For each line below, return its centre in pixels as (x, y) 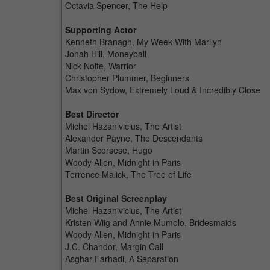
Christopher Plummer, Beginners (127, 78)
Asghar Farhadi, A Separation (122, 259)
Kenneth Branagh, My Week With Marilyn (143, 42)
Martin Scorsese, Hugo (109, 150)
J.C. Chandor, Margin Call (114, 246)
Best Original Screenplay (116, 198)
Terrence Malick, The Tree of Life (128, 174)
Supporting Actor (101, 30)
